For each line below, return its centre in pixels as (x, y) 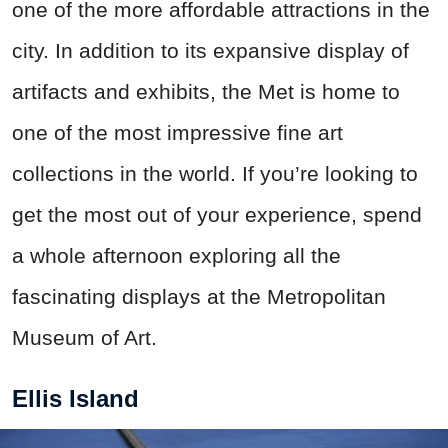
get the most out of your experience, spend (217, 215)
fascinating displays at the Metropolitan (199, 297)
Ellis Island (75, 399)
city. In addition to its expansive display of (210, 51)
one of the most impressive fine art (177, 133)
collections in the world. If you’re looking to (215, 174)
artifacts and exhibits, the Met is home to (206, 92)
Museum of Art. (84, 338)
